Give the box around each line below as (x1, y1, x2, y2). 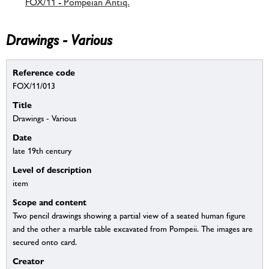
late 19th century (13, 146, 71, 156)
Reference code (13, 67, 75, 78)
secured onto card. (13, 237, 77, 247)
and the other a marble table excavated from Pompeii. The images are (13, 224, 253, 234)
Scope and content (13, 197, 86, 208)
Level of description (13, 165, 91, 175)
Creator (13, 256, 44, 267)
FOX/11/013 (13, 81, 55, 91)
